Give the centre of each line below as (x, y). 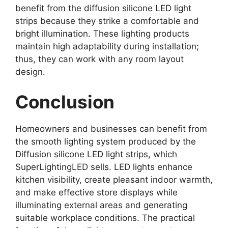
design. (30, 72)
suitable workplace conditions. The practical (105, 218)
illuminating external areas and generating (101, 205)
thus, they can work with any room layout (99, 59)
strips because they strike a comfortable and (107, 21)
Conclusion (65, 102)
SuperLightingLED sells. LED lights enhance (104, 167)
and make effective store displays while (96, 192)
